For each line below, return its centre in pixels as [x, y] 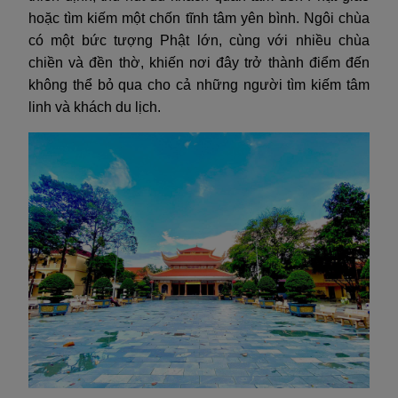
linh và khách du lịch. [95, 107]
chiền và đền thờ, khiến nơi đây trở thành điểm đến [199, 62]
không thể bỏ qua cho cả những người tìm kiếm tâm [199, 84]
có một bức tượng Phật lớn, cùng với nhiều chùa [199, 40]
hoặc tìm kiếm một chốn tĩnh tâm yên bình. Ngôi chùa [199, 18]
